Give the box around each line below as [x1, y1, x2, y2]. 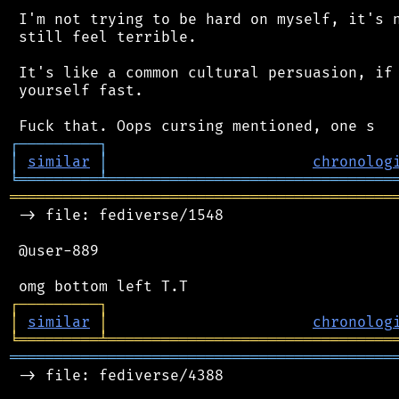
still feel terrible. [10, 28, 197, 46]
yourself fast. [10, 81, 143, 100]
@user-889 [10, 241, 99, 260]
